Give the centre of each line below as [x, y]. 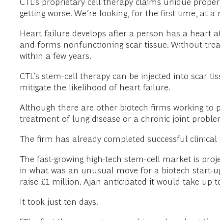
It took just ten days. [59, 202]
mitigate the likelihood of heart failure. [95, 87]
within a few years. [55, 56]
